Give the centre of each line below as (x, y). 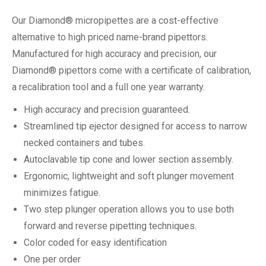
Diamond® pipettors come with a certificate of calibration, (132, 70)
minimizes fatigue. (62, 192)
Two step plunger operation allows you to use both (129, 209)
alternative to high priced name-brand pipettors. (110, 37)
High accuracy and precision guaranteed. (107, 109)
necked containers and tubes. (84, 142)
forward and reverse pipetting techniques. (110, 226)
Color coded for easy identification (95, 242)
